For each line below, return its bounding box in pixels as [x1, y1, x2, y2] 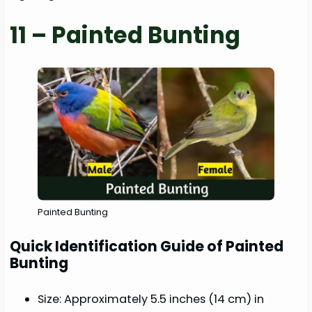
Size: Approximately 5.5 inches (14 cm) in [38, 291, 265, 308]
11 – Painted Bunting [10, 19, 241, 52]
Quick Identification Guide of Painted [10, 236, 284, 257]
